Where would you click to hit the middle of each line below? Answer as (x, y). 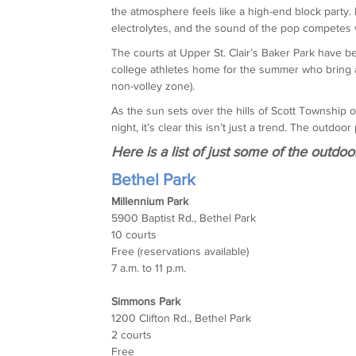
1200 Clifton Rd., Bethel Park (182, 317)
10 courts (134, 234)
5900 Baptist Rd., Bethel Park (184, 217)
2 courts (132, 334)
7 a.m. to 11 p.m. (149, 267)
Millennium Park (150, 201)
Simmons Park (146, 301)
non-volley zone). (153, 85)
